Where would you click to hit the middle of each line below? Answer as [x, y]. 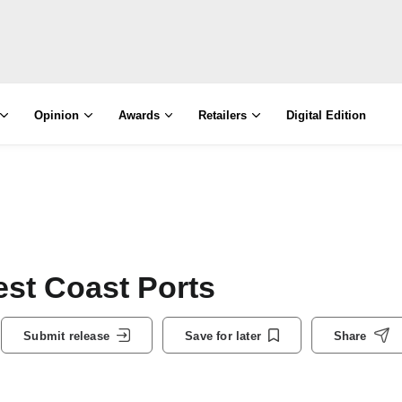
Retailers [223, 115]
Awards [139, 115]
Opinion [56, 115]
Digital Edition [327, 115]
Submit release [66, 336]
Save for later [223, 336]
